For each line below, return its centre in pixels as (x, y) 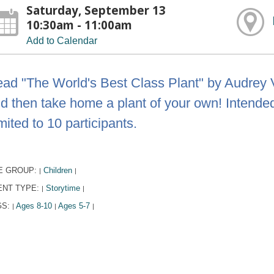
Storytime (63, 188)
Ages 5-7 (74, 206)
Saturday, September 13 (96, 10)
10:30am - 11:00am (80, 24)
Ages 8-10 (34, 206)
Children (57, 170)
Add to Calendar (62, 40)
